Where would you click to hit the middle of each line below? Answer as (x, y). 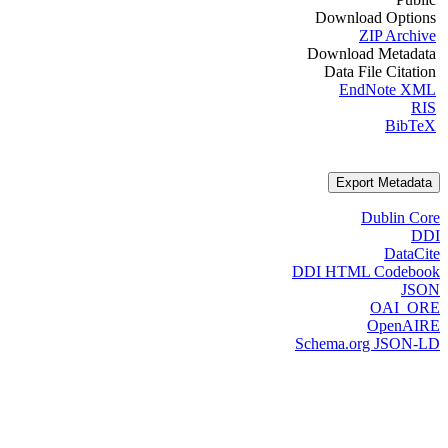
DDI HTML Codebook (366, 272)
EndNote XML (387, 90)
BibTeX (410, 126)
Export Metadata (384, 183)
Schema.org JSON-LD (367, 344)
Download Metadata (371, 54)
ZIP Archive (397, 36)
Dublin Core (400, 218)
